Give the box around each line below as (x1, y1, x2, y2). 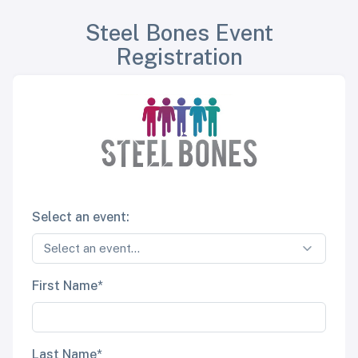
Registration (115, 44, 243, 70)
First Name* (32, 277, 103, 293)
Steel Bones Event (85, 20, 273, 46)
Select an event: (32, 209, 129, 225)
